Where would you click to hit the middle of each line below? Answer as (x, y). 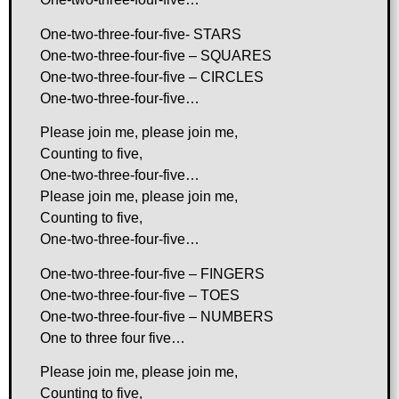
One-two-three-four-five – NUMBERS (157, 316)
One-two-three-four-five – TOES (140, 295)
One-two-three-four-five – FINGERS (152, 273)
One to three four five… (113, 338)
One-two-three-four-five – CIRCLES (152, 77)
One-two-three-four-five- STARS (141, 34)
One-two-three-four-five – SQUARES (156, 55)
